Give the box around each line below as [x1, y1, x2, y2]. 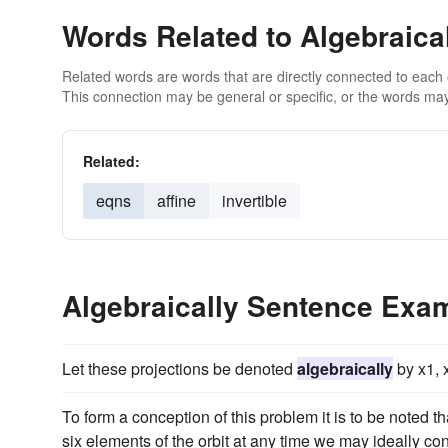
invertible [222, 189, 287, 212]
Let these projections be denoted [62, 357, 297, 380]
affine [157, 189, 196, 212]
